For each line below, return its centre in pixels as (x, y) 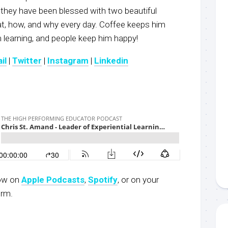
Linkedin (111, 60)
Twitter (27, 60)
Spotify (103, 179)
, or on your (138, 179)
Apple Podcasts (53, 179)
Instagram (68, 60)
